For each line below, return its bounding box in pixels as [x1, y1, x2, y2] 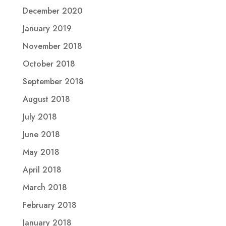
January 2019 [22, 22, 72, 34]
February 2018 [22, 199, 77, 211]
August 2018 [22, 93, 70, 105]
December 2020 [22, 5, 82, 17]
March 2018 [22, 181, 67, 193]
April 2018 [22, 163, 62, 176]
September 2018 [22, 75, 84, 87]
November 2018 [22, 40, 82, 52]
